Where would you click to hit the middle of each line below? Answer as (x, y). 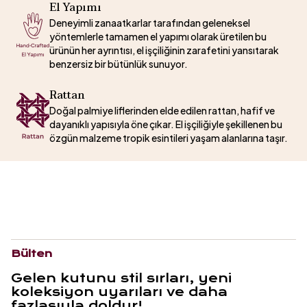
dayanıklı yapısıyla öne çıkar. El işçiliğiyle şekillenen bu (166, 124)
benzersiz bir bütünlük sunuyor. (119, 64)
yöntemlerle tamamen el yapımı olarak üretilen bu (158, 36)
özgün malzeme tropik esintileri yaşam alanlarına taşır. (169, 138)
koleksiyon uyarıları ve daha (119, 292)
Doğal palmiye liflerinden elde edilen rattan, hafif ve (162, 110)
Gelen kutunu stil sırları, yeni (121, 278)
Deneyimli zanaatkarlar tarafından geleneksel (150, 23)
